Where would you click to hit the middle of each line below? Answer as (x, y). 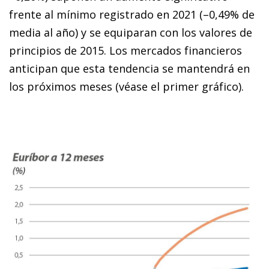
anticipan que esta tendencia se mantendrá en (129, 68)
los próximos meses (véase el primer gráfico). (126, 86)
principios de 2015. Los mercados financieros (125, 50)
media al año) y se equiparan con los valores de (131, 32)
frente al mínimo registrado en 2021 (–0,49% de (132, 14)
